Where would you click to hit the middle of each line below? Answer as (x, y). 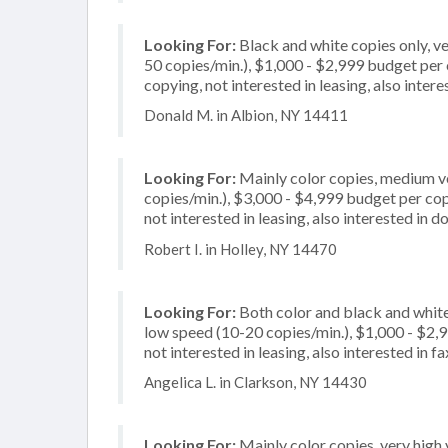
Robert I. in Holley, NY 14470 (240, 248)
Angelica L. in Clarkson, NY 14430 (255, 382)
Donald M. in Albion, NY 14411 (246, 115)
